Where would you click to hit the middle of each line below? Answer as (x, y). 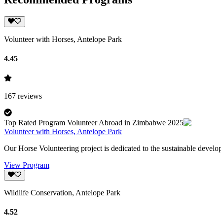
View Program (27, 165)
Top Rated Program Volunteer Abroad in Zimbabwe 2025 (94, 122)
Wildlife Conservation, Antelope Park (62, 193)
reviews (30, 96)
